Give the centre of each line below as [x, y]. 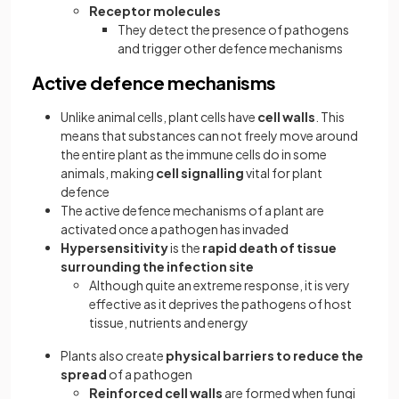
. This [330, 117]
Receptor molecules [155, 11]
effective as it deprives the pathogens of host [220, 304]
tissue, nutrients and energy [169, 322]
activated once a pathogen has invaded [175, 229]
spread [84, 374]
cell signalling [200, 173]
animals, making [108, 173]
